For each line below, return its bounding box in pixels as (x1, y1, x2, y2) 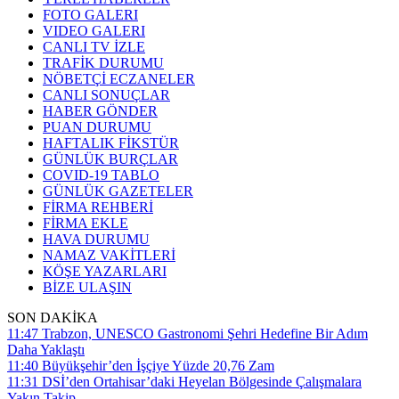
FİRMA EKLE (43, 216, 128, 231)
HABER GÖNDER (43, 103, 158, 118)
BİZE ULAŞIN (43, 280, 132, 295)
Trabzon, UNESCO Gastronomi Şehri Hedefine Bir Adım (42, 326, 368, 341)
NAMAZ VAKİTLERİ (43, 248, 175, 263)
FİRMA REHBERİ (43, 199, 153, 215)
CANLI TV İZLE (43, 39, 145, 54)
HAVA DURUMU (43, 232, 150, 247)
